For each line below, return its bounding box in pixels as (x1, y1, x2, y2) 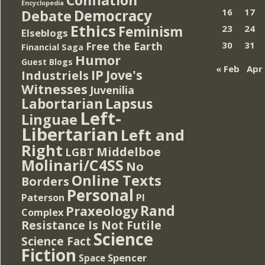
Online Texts (72, 170, 161, 190)
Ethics (70, 20, 116, 41)
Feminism (118, 22, 183, 41)
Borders (21, 173, 69, 189)
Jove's (106, 66, 143, 83)
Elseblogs (21, 25, 68, 40)
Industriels (21, 66, 89, 83)
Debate (21, 6, 72, 25)
